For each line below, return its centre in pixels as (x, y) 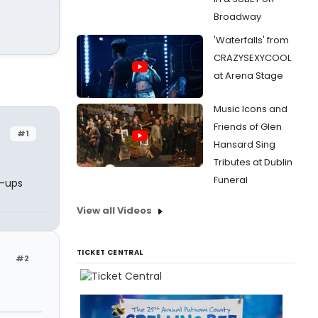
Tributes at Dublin (253, 162)
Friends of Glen (248, 127)
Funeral (231, 180)
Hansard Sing (245, 144)
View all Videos (114, 210)
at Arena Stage (248, 76)
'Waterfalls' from (251, 40)
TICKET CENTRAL (110, 252)
